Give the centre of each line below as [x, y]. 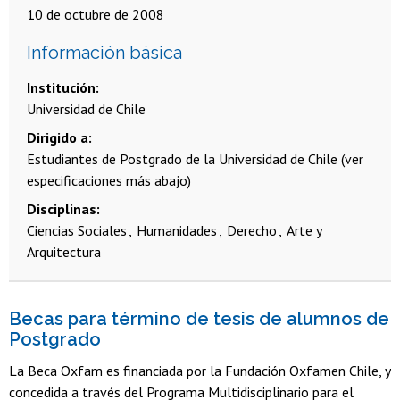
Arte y [304, 230]
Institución [61, 87]
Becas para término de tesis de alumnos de [199, 318]
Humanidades [177, 230]
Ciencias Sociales [77, 230]
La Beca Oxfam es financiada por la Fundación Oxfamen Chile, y [200, 371]
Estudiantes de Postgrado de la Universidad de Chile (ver [195, 158]
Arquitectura [64, 251]
